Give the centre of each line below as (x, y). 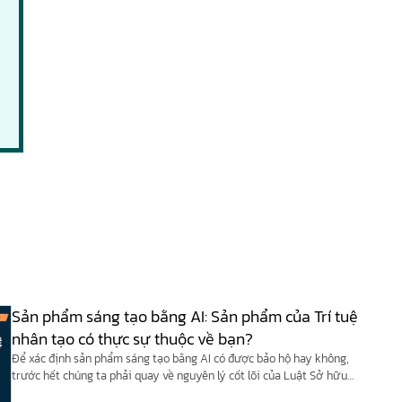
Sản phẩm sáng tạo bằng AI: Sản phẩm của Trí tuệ (184, 316)
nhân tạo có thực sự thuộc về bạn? (132, 338)
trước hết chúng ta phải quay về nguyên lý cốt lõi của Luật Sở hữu (179, 375)
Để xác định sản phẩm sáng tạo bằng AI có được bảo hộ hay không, (180, 358)
